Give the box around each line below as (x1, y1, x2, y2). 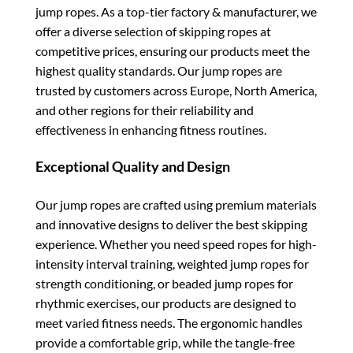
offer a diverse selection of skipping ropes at (35, 24, 271, 39)
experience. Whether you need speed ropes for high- (35, 236, 317, 251)
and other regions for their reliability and (35, 102, 254, 118)
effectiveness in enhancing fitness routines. (35, 122, 266, 138)
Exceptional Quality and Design (35, 158, 230, 175)
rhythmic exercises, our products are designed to (35, 295, 296, 310)
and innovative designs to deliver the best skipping (35, 216, 307, 232)
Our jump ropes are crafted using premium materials (35, 196, 317, 212)
